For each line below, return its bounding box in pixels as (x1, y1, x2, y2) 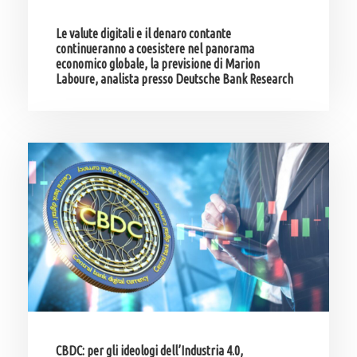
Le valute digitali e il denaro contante (56, 25, 231, 41)
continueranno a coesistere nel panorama (56, 41, 254, 56)
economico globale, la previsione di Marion (56, 56, 260, 71)
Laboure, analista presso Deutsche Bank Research (56, 71, 293, 86)
